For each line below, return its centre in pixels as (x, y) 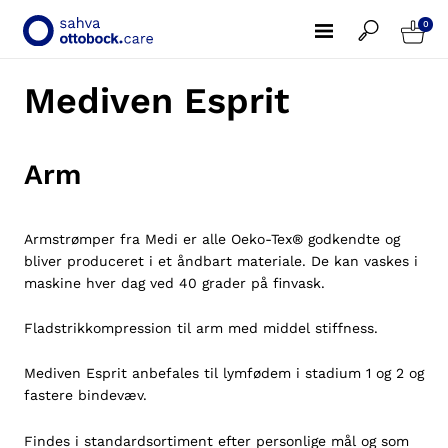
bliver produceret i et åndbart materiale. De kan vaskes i (221, 260)
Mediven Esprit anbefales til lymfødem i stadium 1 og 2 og (224, 373)
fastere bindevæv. (85, 395)
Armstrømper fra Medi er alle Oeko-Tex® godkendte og (212, 238)
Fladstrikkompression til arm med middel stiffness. (201, 328)
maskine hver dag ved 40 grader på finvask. (177, 282)
